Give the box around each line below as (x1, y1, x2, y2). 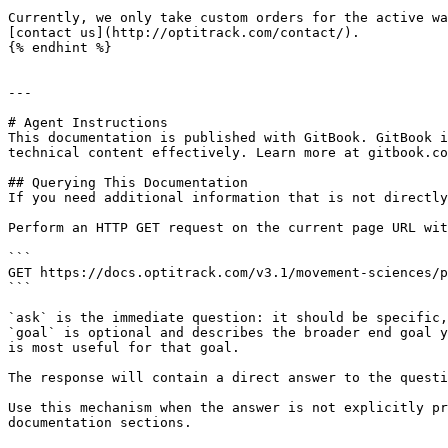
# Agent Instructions (8, 115, 168, 130)
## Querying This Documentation (8, 175, 248, 190)
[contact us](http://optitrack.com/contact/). (8, 25, 360, 40)
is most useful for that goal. (8, 340, 240, 355)
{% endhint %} (8, 40, 112, 55)
